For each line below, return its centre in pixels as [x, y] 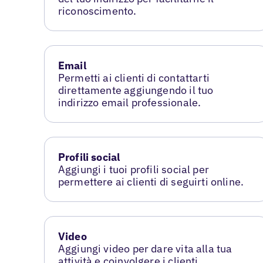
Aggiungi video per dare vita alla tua [145, 248]
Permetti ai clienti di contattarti [134, 78]
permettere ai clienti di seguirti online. [151, 181]
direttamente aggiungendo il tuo [136, 90]
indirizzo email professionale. [129, 102]
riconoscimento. [97, 11]
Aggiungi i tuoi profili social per [133, 169]
